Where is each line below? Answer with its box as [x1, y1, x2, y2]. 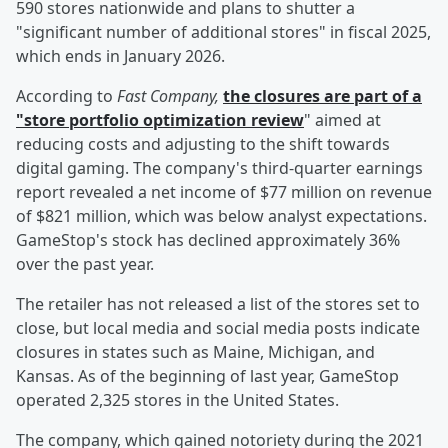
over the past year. [16, 253, 154, 276]
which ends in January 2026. [16, 45, 225, 68]
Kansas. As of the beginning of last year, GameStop [16, 365, 399, 388]
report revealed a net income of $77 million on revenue [16, 181, 432, 204]
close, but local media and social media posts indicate [16, 317, 420, 340]
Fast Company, [117, 85, 219, 108]
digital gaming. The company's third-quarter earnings [16, 157, 423, 180]
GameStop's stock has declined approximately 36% [16, 229, 400, 252]
